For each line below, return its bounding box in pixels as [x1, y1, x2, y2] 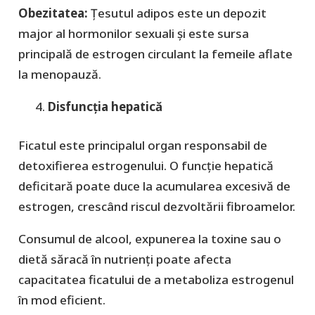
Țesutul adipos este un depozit [90, 5, 266, 22]
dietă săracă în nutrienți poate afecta [18, 250, 231, 267]
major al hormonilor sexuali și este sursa [18, 25, 249, 42]
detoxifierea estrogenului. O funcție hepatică [18, 157, 274, 174]
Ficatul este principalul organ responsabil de [18, 136, 267, 153]
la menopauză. [18, 66, 101, 83]
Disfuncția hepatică [48, 98, 162, 115]
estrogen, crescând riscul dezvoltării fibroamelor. [18, 198, 295, 214]
